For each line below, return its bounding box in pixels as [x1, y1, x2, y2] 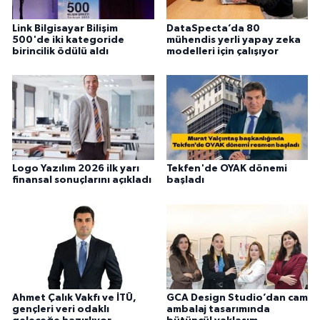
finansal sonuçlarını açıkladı [12, 175, 151, 186]
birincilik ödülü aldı [12, 46, 109, 56]
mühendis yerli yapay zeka [166, 34, 301, 45]
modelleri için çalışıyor [166, 46, 279, 56]
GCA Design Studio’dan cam [166, 293, 308, 304]
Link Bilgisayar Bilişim [12, 23, 118, 34]
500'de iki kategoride [12, 34, 124, 45]
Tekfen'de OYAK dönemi [166, 164, 287, 174]
